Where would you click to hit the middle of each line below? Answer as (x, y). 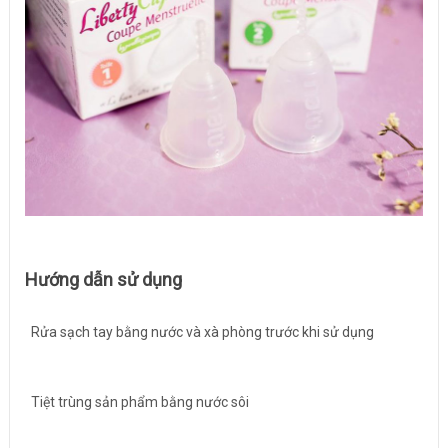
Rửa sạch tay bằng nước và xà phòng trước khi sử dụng (199, 331)
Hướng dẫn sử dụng (103, 280)
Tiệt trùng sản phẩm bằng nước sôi (136, 401)
